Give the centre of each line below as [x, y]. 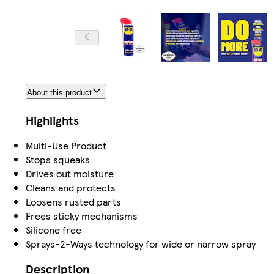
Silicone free [54, 230]
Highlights [52, 120]
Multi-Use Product [66, 146]
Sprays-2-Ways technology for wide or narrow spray [141, 244]
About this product [59, 93]
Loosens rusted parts [73, 202]
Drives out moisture [70, 174]
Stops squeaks [58, 160]
